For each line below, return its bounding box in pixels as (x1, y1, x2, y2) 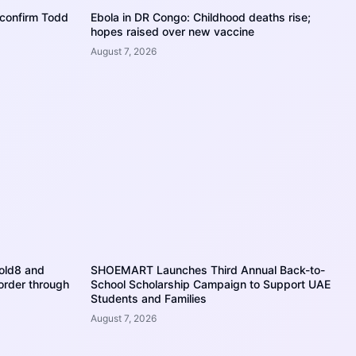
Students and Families (91, 291, 207, 305)
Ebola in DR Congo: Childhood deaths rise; (91, 10, 311, 25)
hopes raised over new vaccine (91, 25, 254, 39)
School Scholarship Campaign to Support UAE (91, 277, 331, 291)
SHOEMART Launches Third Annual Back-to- (91, 262, 325, 277)
